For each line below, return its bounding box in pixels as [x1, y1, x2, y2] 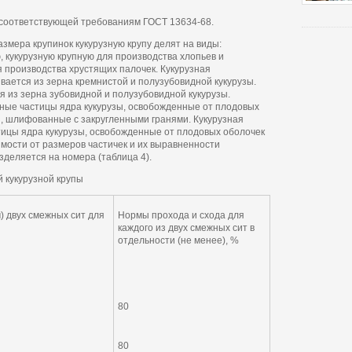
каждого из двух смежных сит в [118, 222, 255, 233]
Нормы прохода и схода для [118, 210, 244, 221]
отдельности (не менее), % [118, 235, 239, 246]
